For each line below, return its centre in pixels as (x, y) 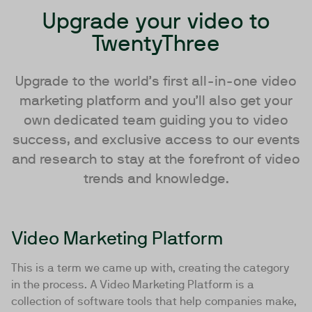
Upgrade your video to (156, 21)
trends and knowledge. (156, 178)
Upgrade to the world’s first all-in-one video (156, 81)
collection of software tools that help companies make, (154, 301)
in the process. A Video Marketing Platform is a (133, 284)
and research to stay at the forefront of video (156, 159)
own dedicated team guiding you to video (156, 120)
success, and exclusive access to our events (156, 139)
